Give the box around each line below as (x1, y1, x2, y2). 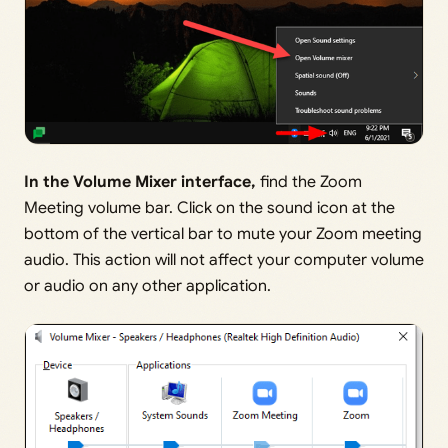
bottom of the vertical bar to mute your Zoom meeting (24, 223, 422, 244)
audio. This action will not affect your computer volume (24, 249, 424, 270)
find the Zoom (256, 171, 362, 192)
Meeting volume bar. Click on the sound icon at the (24, 197, 395, 218)
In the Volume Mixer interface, (24, 171, 256, 192)
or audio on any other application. (24, 275, 271, 296)
